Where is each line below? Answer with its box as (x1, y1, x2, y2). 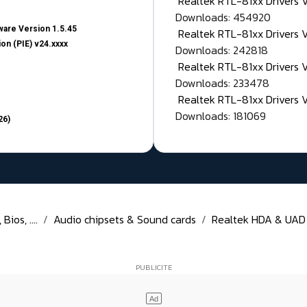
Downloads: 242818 (175, 42, 268, 59)
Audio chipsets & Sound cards (53, 211, 196, 228)
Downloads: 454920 (175, 9, 271, 26)
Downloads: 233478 (175, 75, 269, 92)
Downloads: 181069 (175, 108, 266, 125)
